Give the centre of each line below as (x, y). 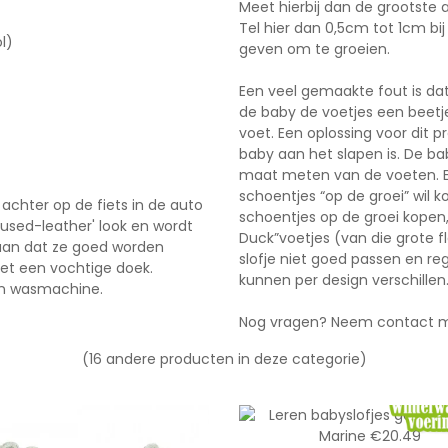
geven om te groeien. (314, 49)
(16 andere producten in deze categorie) (224, 359)
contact (405, 322)
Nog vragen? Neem (308, 322)
